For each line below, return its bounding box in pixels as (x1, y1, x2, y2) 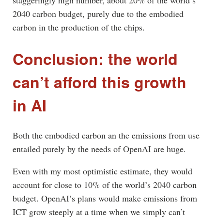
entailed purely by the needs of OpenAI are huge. (12, 142, 186, 155)
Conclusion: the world (12, 47, 178, 70)
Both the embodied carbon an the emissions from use (12, 129, 200, 141)
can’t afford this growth (12, 70, 186, 93)
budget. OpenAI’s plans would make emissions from (12, 192, 197, 204)
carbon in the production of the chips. (12, 21, 145, 33)
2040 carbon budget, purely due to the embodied (12, 8, 184, 20)
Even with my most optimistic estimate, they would (12, 165, 192, 177)
